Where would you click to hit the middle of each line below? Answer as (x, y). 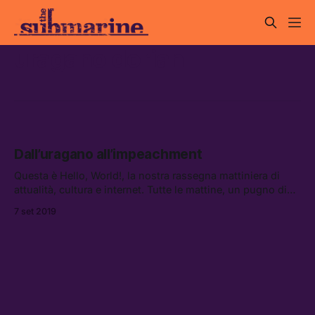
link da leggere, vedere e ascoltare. (98, 204)
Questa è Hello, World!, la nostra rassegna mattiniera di (147, 176)
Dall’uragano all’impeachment (108, 155)
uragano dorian (99, 58)
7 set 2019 (35, 212)
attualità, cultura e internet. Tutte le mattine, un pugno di (150, 190)
